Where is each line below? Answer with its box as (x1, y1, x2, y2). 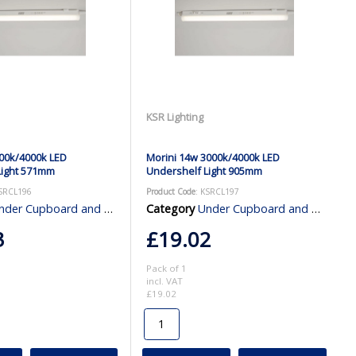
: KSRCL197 (195, 185, 239, 197)
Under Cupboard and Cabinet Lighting (197, 200, 311, 216)
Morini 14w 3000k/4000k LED (145, 149, 280, 164)
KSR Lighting (145, 109, 203, 124)
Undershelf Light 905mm (145, 163, 262, 178)
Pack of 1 (145, 261, 187, 274)
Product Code (145, 185, 195, 197)
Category (145, 200, 195, 216)
